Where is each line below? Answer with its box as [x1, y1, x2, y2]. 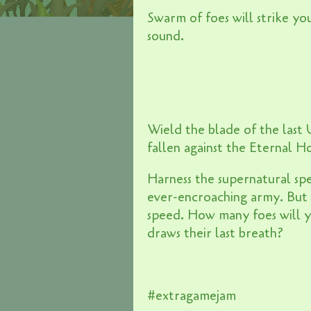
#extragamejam [147, 287, 236, 305]
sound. [147, 27, 184, 46]
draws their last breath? [147, 224, 290, 243]
